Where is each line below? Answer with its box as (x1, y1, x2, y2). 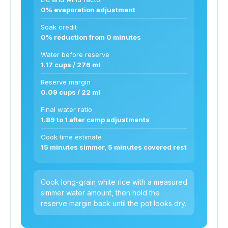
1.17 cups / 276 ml (41, 60, 100, 69)
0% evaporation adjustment (41, 5, 135, 14)
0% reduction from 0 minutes (41, 33, 141, 41)
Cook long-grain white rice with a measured (41, 177, 187, 186)
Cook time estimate (41, 132, 102, 141)
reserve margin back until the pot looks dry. (41, 198, 186, 208)
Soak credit (41, 22, 77, 31)
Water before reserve (41, 50, 109, 59)
